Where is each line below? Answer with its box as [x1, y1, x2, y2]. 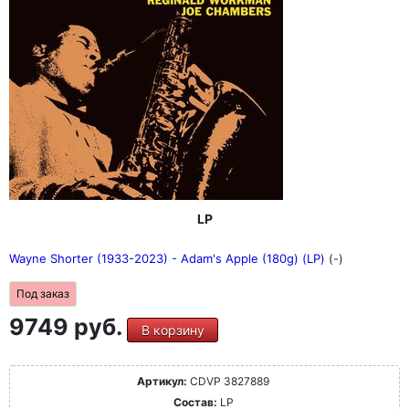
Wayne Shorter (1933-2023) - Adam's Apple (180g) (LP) [9, 251, 329, 266]
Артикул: [137, 374, 187, 388]
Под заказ [16, 287, 69, 300]
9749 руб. [9, 313, 127, 341]
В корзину [141, 322, 204, 338]
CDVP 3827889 [187, 374, 269, 388]
